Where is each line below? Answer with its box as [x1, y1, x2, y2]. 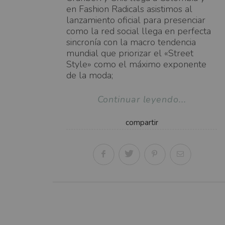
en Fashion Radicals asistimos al [66, 3, 192, 15]
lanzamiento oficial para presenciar [66, 14, 205, 26]
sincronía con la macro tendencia [66, 36, 196, 48]
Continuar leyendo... [97, 93, 186, 105]
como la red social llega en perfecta [66, 25, 211, 37]
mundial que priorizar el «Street [66, 47, 193, 59]
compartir [125, 117, 158, 128]
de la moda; [66, 69, 113, 81]
